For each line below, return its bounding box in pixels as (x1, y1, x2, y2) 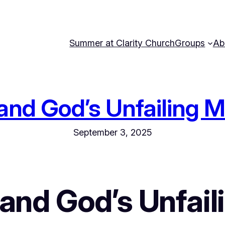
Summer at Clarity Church (69, 37, 175, 48)
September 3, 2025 (73, 127, 152, 138)
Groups (175, 37, 205, 48)
